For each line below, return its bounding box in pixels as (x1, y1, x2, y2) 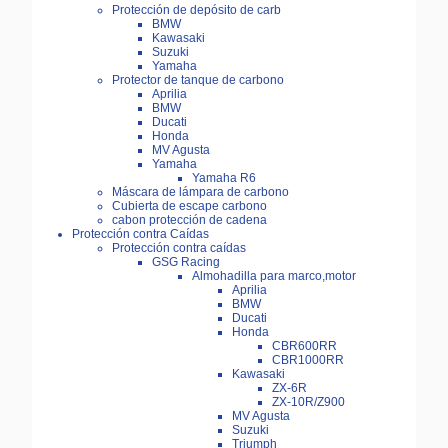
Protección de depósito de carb (112, 3, 281, 18)
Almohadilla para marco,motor (192, 269, 356, 284)
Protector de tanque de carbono (112, 73, 284, 88)
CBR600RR (272, 339, 337, 354)
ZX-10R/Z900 (272, 395, 345, 410)
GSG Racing (152, 255, 220, 270)
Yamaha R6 (192, 171, 256, 186)
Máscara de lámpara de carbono (112, 185, 289, 200)
